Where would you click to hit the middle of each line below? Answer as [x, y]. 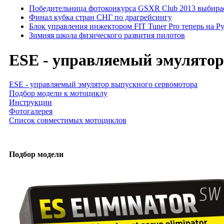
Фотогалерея [31, 111]
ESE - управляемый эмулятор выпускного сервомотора [103, 84]
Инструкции [30, 102]
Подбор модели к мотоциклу [58, 93]
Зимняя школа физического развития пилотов [107, 35]
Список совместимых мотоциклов [68, 120]
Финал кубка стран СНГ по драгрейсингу [100, 17]
